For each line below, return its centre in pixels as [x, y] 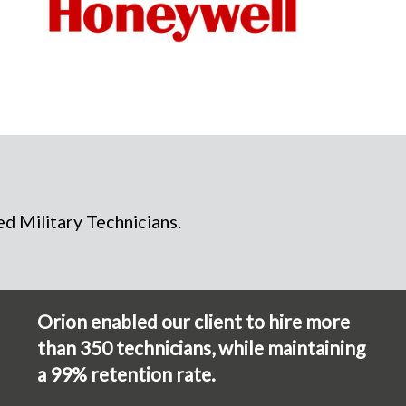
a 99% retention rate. [127, 373]
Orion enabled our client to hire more [194, 321]
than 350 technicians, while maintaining [202, 347]
